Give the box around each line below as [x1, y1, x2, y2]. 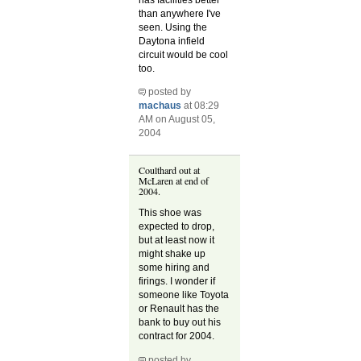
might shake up [139, 248, 206, 260]
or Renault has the [139, 303, 220, 315]
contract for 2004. [139, 330, 215, 342]
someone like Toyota [139, 289, 230, 301]
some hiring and [139, 262, 210, 274]
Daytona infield [139, 35, 205, 47]
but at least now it [139, 234, 215, 247]
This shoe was [139, 207, 202, 219]
